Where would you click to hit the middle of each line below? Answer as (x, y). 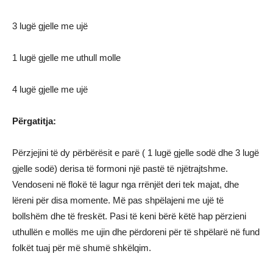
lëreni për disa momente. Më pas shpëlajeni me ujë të (118, 200)
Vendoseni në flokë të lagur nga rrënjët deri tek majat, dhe (126, 184)
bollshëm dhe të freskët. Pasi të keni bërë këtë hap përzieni (129, 216)
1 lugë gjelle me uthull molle (66, 58)
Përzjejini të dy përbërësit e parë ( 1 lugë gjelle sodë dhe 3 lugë (136, 153)
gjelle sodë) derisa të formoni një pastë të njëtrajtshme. (120, 168)
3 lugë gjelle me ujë (50, 26)
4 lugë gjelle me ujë (50, 89)
